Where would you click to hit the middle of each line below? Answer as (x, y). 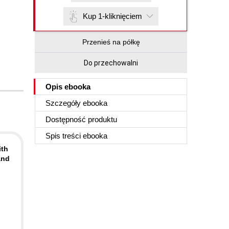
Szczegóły (64, 103)
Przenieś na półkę (111, 42)
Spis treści (64, 136)
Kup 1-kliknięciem (112, 16)
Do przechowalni (111, 63)
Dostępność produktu (81, 119)
